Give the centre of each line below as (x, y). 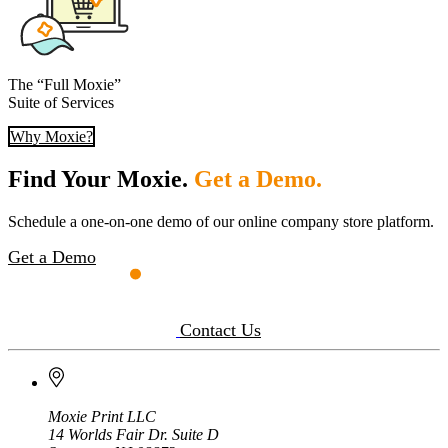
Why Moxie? (51, 137)
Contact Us (220, 330)
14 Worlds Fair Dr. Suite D (133, 435)
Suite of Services (61, 103)
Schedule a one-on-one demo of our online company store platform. (221, 222)
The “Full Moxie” (64, 85)
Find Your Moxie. (101, 179)
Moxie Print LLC (102, 417)
